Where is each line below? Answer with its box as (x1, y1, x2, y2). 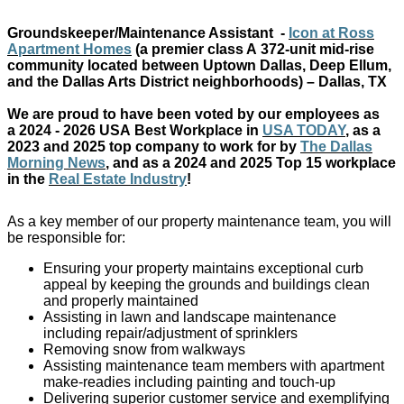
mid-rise (319, 41, 374, 58)
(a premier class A (135, 41, 257, 58)
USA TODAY (262, 123, 345, 139)
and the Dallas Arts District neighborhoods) (7, 74, 303, 90)
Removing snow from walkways (43, 342, 245, 358)
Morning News (7, 155, 106, 171)
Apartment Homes (7, 41, 132, 58)
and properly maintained (43, 293, 198, 309)
